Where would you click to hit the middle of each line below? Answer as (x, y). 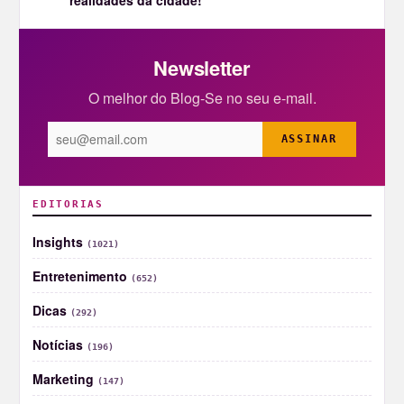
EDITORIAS (68, 204)
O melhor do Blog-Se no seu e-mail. (202, 97)
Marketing (65, 378)
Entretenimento (82, 275)
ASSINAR (309, 139)
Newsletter (202, 67)
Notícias (60, 344)
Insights (60, 241)
